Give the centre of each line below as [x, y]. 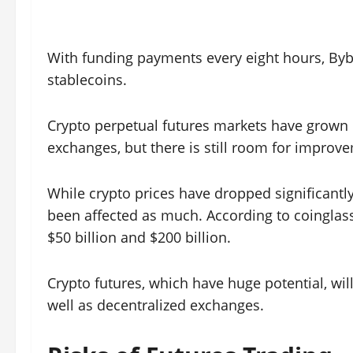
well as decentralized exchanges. [156, 305]
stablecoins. [87, 80]
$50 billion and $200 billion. [139, 237]
